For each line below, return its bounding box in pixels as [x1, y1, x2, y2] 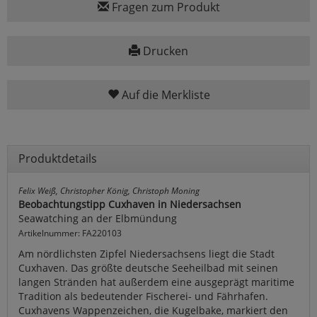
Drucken [140, 43, 188, 59]
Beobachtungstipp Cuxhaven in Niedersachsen [18, 197, 241, 212]
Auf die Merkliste [118, 87, 210, 103]
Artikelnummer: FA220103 [18, 227, 122, 239]
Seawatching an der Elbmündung [18, 212, 177, 226]
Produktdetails [18, 151, 97, 167]
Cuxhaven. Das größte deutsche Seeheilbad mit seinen [18, 261, 278, 275]
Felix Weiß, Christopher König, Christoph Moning [18, 185, 200, 197]
